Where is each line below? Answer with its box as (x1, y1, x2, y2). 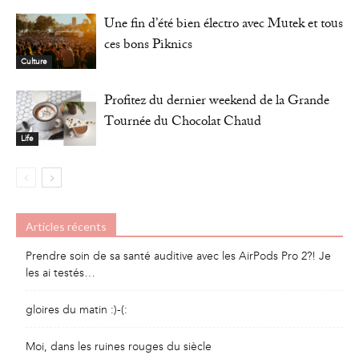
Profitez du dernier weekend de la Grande (104, 91, 329, 114)
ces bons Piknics (104, 34, 192, 58)
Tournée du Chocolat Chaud (104, 111, 261, 135)
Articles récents (26, 220, 107, 233)
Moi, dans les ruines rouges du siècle (26, 340, 212, 353)
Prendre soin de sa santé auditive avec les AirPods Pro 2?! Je (26, 249, 331, 263)
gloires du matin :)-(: (26, 303, 127, 317)
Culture (21, 56, 47, 67)
